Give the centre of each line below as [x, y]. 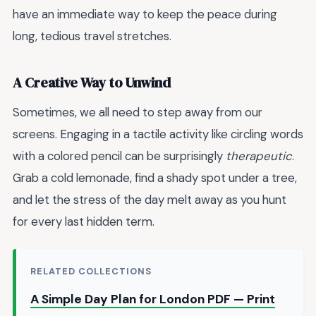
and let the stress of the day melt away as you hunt [150, 199]
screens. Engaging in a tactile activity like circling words [158, 134]
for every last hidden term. [84, 221]
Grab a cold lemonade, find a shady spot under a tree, [155, 177]
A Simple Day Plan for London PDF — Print [153, 299]
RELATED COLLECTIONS [91, 272]
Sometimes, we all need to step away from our [138, 112]
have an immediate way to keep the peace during [145, 14]
